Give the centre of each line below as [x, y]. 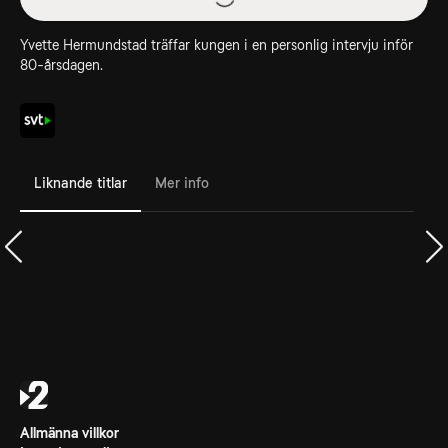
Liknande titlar [80, 182]
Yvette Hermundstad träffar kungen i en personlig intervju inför [216, 45]
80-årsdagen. [61, 65]
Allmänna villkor [69, 433]
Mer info [182, 182]
